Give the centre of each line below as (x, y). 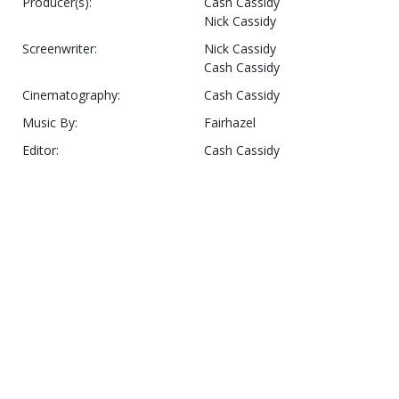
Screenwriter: (60, 49)
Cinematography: (71, 95)
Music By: (50, 122)
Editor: (41, 150)
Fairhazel (230, 122)
